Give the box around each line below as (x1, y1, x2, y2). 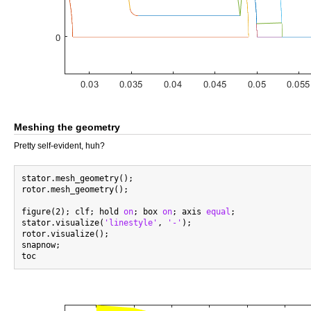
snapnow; (22, 240, 60, 250)
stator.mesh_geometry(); (22, 174, 133, 183)
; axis (172, 207, 206, 217)
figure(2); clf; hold (22, 207, 124, 217)
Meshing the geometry (14, 121, 120, 133)
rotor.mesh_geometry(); (22, 185, 128, 194)
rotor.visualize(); (22, 229, 109, 239)
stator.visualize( (22, 218, 104, 228)
